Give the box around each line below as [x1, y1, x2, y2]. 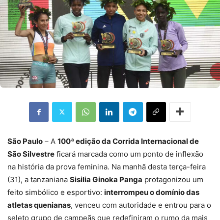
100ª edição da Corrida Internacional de [57, 136, 199, 146]
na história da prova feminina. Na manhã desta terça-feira [7, 162, 206, 171]
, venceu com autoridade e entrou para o [71, 200, 211, 210]
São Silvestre [7, 149, 55, 159]
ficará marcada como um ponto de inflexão [55, 149, 203, 159]
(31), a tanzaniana [7, 174, 70, 184]
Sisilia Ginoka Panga [70, 174, 142, 184]
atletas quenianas [7, 200, 71, 210]
